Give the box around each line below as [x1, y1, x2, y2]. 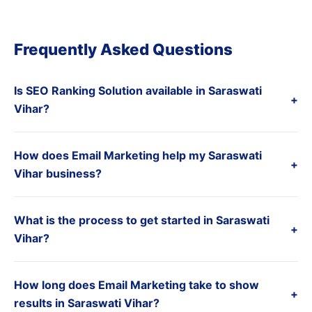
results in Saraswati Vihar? [14, 296, 159, 310]
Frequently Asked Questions [14, 40, 233, 58]
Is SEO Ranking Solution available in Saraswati [14, 84, 262, 97]
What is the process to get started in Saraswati [14, 213, 270, 227]
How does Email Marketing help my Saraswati [14, 148, 262, 162]
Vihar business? [14, 166, 102, 180]
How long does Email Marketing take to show [14, 278, 259, 292]
